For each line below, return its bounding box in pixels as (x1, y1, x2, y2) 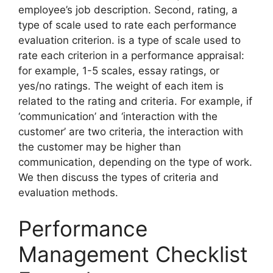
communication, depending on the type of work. (18, 155, 252, 168)
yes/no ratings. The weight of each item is (18, 79, 224, 92)
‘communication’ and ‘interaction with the (18, 110, 218, 122)
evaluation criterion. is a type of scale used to (18, 34, 241, 46)
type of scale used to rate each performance (18, 18, 236, 31)
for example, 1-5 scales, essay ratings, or (18, 64, 219, 77)
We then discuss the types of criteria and (18, 171, 219, 183)
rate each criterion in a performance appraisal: (18, 49, 244, 62)
